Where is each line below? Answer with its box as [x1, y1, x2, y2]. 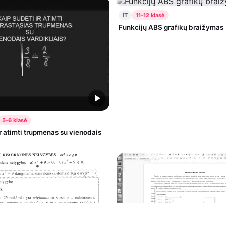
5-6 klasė [2, 117, 27, 124]
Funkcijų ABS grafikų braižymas [119, 23, 223, 32]
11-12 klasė [136, 12, 165, 19]
